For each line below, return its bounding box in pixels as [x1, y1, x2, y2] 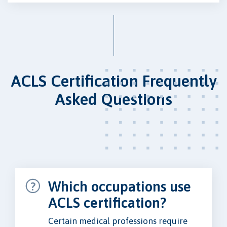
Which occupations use [48, 178, 191, 195]
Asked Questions [55, 90, 172, 109]
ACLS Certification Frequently [11, 71, 216, 91]
